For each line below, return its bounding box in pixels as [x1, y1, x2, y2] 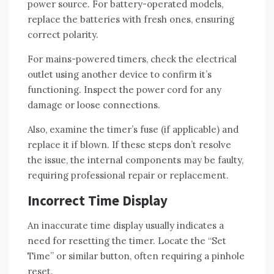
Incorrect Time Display [28, 191, 168, 209]
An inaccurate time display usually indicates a [28, 219, 224, 231]
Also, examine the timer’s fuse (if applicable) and [28, 123, 239, 135]
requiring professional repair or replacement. [28, 169, 229, 181]
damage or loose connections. [28, 98, 160, 111]
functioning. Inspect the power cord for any [28, 83, 221, 95]
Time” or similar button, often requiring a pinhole [28, 250, 245, 262]
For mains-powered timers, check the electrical [28, 53, 237, 65]
